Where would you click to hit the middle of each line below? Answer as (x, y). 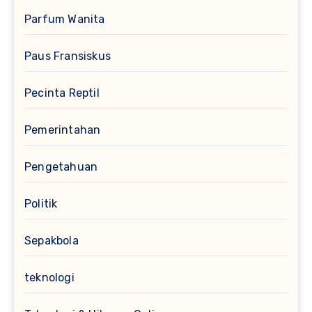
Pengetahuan (61, 167)
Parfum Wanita (65, 19)
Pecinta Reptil (62, 93)
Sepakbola (52, 241)
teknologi (49, 278)
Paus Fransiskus (68, 56)
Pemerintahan (63, 130)
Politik (41, 204)
